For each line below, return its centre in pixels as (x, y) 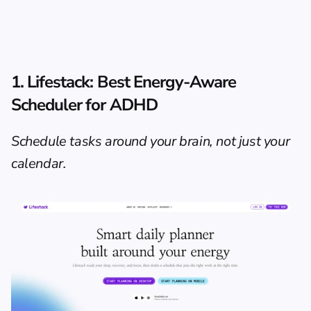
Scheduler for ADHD (84, 105)
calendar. (39, 163)
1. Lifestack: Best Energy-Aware (124, 82)
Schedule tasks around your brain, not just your (151, 141)
